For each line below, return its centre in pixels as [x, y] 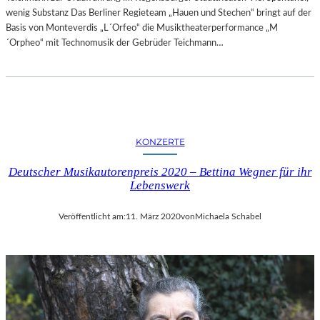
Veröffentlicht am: [92, 217]
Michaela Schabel [228, 217]
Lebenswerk [160, 186]
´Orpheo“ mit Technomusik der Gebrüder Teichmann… [115, 43]
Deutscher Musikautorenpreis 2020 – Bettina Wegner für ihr [160, 172]
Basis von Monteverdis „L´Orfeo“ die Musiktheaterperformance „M [142, 28]
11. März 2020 [153, 217]
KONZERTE [160, 142]
